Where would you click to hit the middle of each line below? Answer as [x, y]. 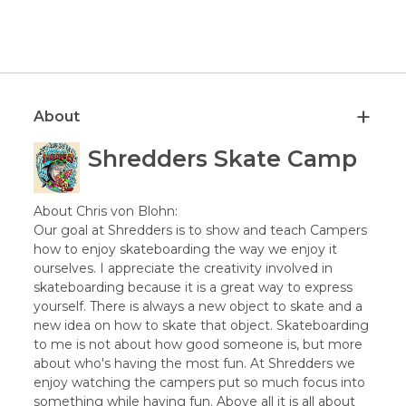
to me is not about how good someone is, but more [198, 344]
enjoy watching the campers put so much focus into [200, 382]
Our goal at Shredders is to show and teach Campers [201, 230]
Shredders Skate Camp [223, 158]
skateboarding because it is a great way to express [193, 287]
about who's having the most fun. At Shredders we [195, 363]
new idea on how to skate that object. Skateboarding [202, 325]
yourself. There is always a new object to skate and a [198, 306]
